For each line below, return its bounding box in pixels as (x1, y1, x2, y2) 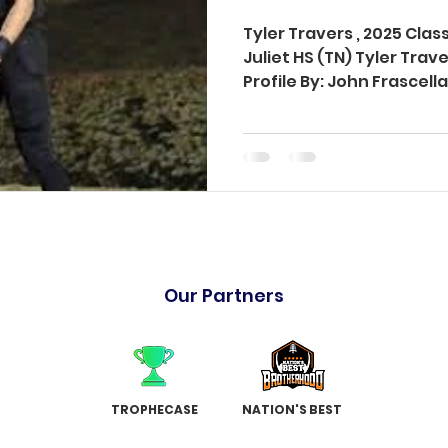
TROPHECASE (110, 401, 198, 418)
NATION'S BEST (242, 401, 344, 418)
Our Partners (164, 283, 284, 308)
